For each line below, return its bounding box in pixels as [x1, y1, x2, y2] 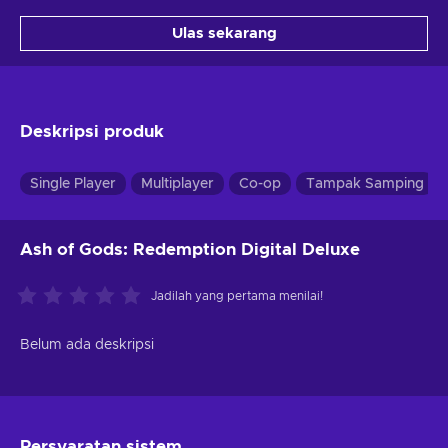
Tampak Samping [306, 176, 424, 191]
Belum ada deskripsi [20, 337, 154, 352]
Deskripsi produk [20, 122, 164, 140]
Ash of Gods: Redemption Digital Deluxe [20, 240, 360, 258]
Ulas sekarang [171, 25, 277, 41]
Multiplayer [141, 176, 214, 191]
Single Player [30, 176, 116, 191]
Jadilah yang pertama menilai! [151, 289, 323, 302]
